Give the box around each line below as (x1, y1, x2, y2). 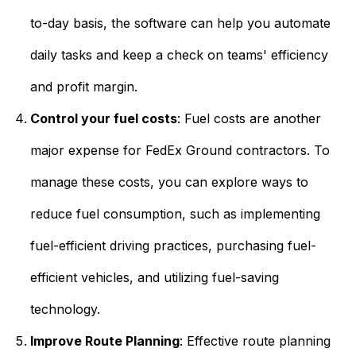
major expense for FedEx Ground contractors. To (29, 142, 330, 158)
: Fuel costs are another (176, 110, 321, 126)
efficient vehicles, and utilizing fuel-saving (29, 269, 279, 285)
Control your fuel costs (29, 110, 177, 126)
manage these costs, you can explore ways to (29, 174, 308, 190)
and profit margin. (29, 79, 141, 95)
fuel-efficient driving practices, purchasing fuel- (29, 238, 316, 253)
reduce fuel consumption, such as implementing (29, 206, 320, 222)
